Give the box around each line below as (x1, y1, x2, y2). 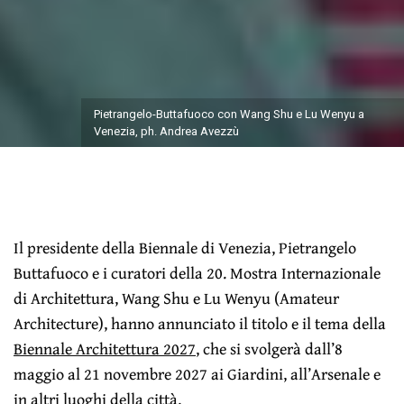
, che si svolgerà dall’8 (196, 335, 344, 361)
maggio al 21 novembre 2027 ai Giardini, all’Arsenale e (14, 361, 381, 386)
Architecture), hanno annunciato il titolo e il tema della (14, 310, 387, 335)
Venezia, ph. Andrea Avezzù (93, 124, 239, 138)
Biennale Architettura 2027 (14, 335, 197, 361)
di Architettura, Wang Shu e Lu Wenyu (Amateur (14, 285, 340, 310)
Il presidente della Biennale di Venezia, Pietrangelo (14, 234, 357, 260)
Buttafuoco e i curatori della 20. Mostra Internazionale (14, 260, 381, 285)
